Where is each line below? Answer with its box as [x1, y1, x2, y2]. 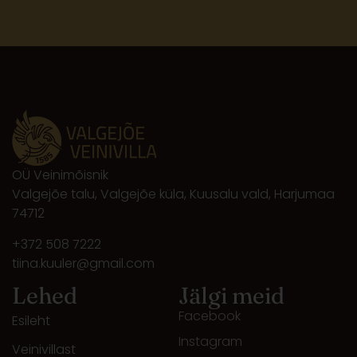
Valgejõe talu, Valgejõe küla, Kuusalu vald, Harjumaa [12, 185, 335, 204]
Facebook [178, 307, 241, 325]
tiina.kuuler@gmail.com [12, 253, 155, 273]
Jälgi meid [178, 281, 284, 309]
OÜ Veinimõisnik [12, 166, 108, 185]
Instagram [178, 332, 242, 351]
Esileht [12, 312, 50, 330]
